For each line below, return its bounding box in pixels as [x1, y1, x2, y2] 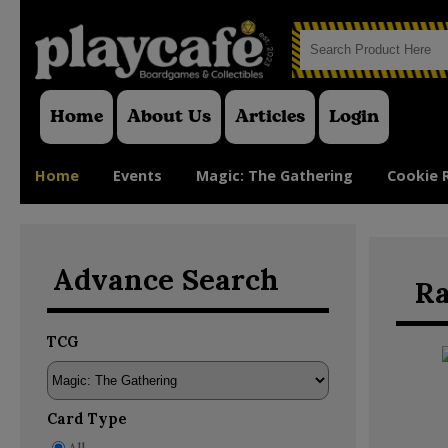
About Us [127, 103, 211, 130]
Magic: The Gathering [196, 166, 353, 185]
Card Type [46, 409, 127, 428]
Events [113, 166, 162, 185]
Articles [235, 103, 305, 130]
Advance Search [52, 260, 279, 298]
